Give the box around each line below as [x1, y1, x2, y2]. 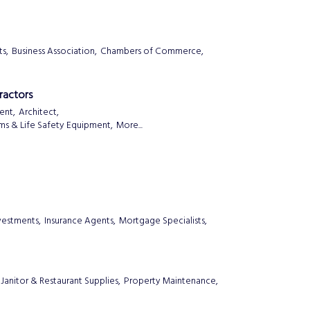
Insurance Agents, [44, 213, 116, 228]
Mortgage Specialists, [119, 213, 207, 228]
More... [116, 118, 143, 133]
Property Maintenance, [124, 274, 218, 289]
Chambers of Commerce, [100, 44, 203, 60]
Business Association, [12, 44, 97, 60]
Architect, [19, 104, 59, 120]
